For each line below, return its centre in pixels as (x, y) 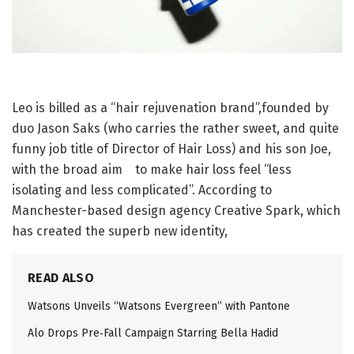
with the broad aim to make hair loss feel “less (152, 169)
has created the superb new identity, (120, 231)
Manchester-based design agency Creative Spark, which (176, 210)
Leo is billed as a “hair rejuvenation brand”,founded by (170, 107)
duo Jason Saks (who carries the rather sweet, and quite (175, 128)
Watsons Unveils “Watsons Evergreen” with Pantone (159, 306)
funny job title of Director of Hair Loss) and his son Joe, (171, 149)
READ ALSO (61, 277)
